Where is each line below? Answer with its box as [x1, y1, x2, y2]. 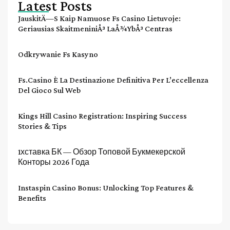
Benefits [18, 193, 46, 202]
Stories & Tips [18, 121, 67, 130]
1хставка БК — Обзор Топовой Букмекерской [18, 147, 185, 156]
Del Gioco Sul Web [18, 85, 81, 94]
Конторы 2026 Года [18, 157, 89, 166]
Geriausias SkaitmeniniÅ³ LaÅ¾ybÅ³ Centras [18, 24, 172, 33]
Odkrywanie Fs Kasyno [18, 49, 98, 59]
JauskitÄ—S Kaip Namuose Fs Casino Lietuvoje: [18, 13, 181, 23]
